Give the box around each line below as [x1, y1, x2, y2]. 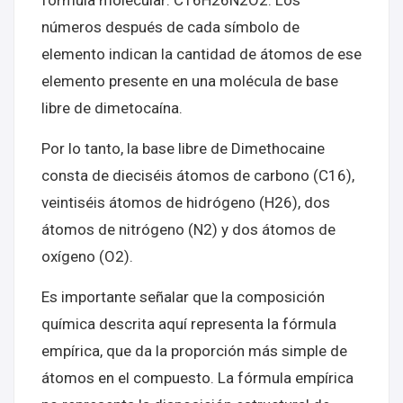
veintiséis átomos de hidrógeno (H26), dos [41, 193, 330, 211]
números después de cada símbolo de [41, 18, 300, 36]
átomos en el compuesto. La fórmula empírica [41, 369, 354, 387]
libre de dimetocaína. [41, 99, 183, 117]
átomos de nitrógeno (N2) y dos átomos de [41, 220, 336, 238]
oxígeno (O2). [41, 247, 133, 265]
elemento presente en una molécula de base [41, 72, 338, 90]
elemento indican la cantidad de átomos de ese [41, 45, 362, 63]
